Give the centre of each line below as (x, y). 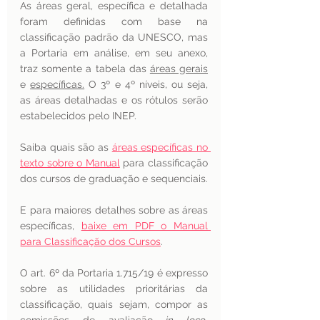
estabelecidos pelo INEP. (80, 116)
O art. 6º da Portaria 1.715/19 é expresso (114, 273)
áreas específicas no (160, 147)
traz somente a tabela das (85, 69)
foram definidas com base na (114, 21)
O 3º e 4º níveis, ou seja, (146, 84)
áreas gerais (179, 69)
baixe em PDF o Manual (145, 226)
